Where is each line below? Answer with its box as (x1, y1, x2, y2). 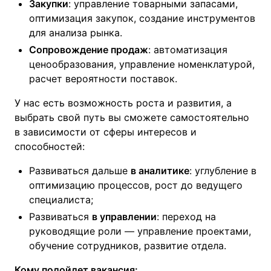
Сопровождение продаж (29, 44, 148, 56)
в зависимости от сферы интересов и (15, 126, 197, 138)
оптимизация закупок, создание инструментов (29, 12, 255, 24)
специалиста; (29, 194, 93, 206)
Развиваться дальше (29, 165, 131, 177)
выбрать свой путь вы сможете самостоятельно (15, 111, 249, 123)
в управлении (92, 211, 157, 223)
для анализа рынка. (29, 27, 122, 39)
